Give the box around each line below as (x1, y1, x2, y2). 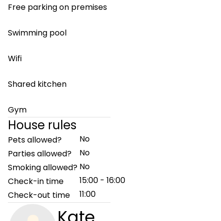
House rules (8, 117, 76, 133)
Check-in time (8, 176, 64, 187)
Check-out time (8, 189, 70, 201)
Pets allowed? (8, 134, 62, 146)
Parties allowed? (8, 148, 72, 159)
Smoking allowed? (8, 162, 77, 173)
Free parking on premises (8, 1, 107, 13)
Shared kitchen (8, 78, 67, 90)
